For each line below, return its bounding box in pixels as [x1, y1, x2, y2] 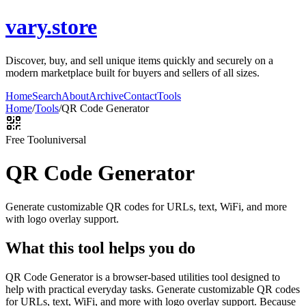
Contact [124, 89, 157, 102]
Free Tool [5, 133, 47, 145]
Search [32, 89, 61, 102]
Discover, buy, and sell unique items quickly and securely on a [5, 54, 273, 66]
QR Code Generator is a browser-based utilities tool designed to [5, 270, 280, 283]
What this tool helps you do [5, 238, 195, 257]
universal [47, 133, 86, 145]
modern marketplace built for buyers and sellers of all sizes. [5, 66, 260, 79]
